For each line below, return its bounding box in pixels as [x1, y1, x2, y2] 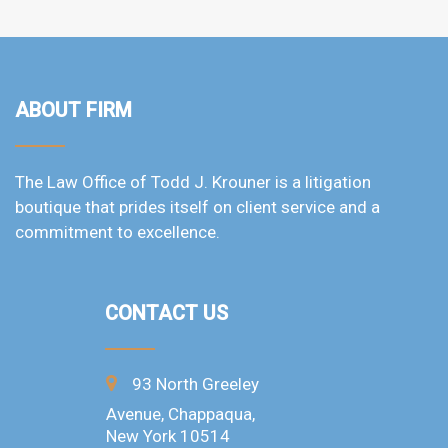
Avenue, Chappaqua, [105, 404, 255, 424]
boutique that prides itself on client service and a [15, 197, 380, 217]
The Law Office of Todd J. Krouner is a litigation [15, 172, 371, 192]
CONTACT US [104, 301, 228, 325]
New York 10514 [105, 426, 230, 446]
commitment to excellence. [15, 222, 220, 242]
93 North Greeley [131, 374, 259, 394]
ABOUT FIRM [15, 98, 132, 122]
